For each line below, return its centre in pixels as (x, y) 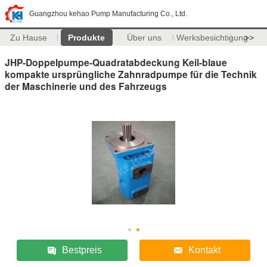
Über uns (145, 38)
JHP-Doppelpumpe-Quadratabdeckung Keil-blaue (116, 62)
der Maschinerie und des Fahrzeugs (86, 86)
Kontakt (204, 250)
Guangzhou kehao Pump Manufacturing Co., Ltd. (108, 14)
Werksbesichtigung (212, 38)
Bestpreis (82, 250)
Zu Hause (29, 38)
